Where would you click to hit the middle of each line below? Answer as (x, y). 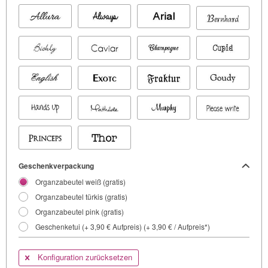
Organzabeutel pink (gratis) (80, 212)
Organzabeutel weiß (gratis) (80, 182)
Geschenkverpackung (56, 166)
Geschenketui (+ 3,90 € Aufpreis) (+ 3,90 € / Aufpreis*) (123, 227)
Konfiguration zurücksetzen (84, 257)
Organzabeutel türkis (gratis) (81, 197)
